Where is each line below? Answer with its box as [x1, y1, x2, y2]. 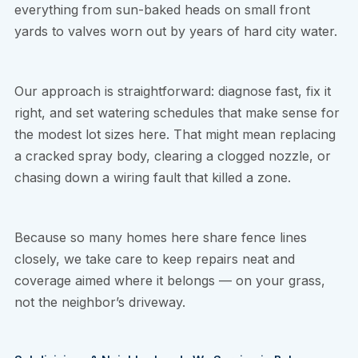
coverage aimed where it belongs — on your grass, [14, 272, 325, 289]
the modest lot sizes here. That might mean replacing [14, 126, 336, 143]
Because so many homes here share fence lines [14, 229, 307, 246]
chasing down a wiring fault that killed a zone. [14, 169, 291, 186]
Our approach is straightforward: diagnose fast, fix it [14, 83, 331, 100]
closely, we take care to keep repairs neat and [14, 251, 295, 268]
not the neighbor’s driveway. [14, 294, 185, 311]
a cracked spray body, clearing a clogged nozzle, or [14, 148, 331, 165]
